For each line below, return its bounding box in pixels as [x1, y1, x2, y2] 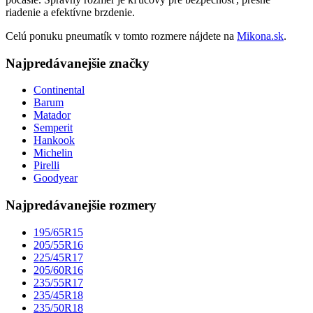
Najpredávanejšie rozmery [6, 198, 156, 213]
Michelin [34, 147, 73, 159]
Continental [34, 84, 85, 96]
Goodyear [34, 172, 78, 184]
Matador [34, 109, 71, 122]
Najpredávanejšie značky [6, 55, 150, 71]
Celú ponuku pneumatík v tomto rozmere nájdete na [6, 29, 237, 42]
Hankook [34, 134, 75, 147]
